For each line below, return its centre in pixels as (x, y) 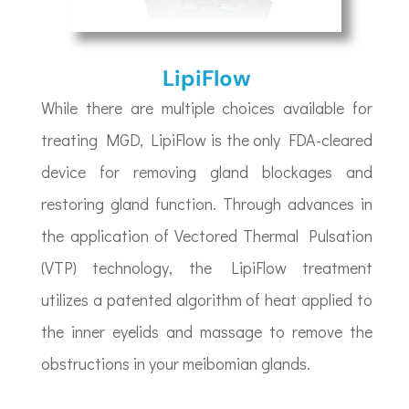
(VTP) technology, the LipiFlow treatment (207, 268)
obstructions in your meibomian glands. (176, 364)
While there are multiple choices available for (207, 108)
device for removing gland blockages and (207, 172)
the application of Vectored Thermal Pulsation (207, 236)
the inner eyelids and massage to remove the (207, 332)
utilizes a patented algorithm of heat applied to (207, 300)
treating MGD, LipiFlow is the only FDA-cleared (207, 140)
